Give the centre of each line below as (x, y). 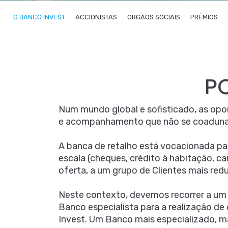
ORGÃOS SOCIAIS (154, 17)
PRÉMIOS (204, 17)
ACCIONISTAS (96, 17)
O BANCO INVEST (39, 17)
